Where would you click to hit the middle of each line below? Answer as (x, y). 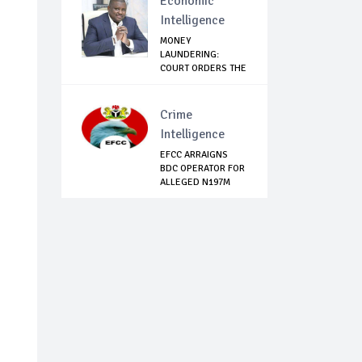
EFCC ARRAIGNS (194, 155)
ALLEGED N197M (195, 183)
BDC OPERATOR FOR (202, 169)
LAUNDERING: (189, 55)
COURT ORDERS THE (203, 69)
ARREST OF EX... (194, 82)
